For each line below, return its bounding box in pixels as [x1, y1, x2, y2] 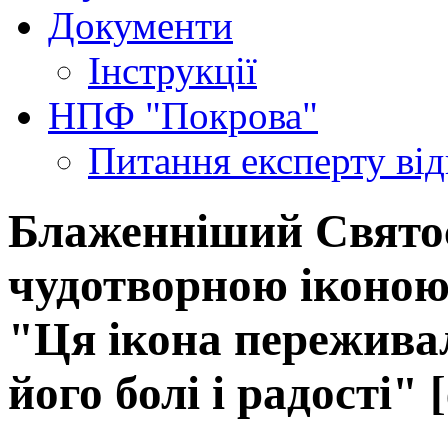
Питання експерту [88, 139, 396, 182]
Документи [48, 4, 233, 47]
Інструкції [88, 49, 257, 92]
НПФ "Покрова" [48, 94, 318, 137]
